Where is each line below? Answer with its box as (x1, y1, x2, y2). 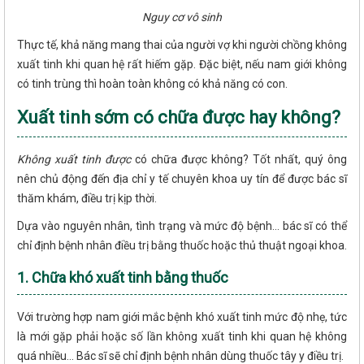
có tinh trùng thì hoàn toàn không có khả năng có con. (17, 77, 288, 91)
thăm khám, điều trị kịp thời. (17, 192, 159, 206)
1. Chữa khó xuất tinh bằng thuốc (17, 269, 228, 287)
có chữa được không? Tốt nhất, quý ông (135, 153, 347, 167)
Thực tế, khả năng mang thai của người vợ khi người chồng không (17, 38, 347, 52)
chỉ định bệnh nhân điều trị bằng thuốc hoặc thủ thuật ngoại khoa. (17, 239, 347, 253)
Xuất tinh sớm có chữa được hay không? (17, 107, 340, 128)
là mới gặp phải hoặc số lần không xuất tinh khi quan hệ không (17, 330, 347, 344)
